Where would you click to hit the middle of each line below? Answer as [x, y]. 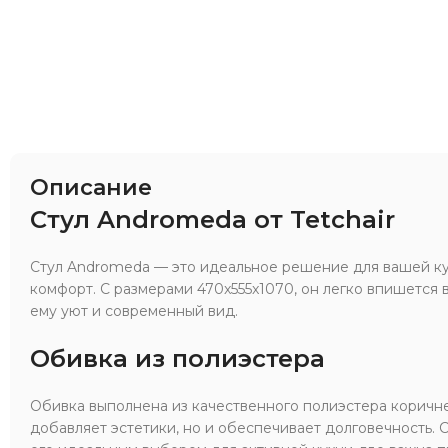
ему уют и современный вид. [134, 310]
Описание [91, 187]
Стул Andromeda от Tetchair [212, 219]
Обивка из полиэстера [177, 358]
